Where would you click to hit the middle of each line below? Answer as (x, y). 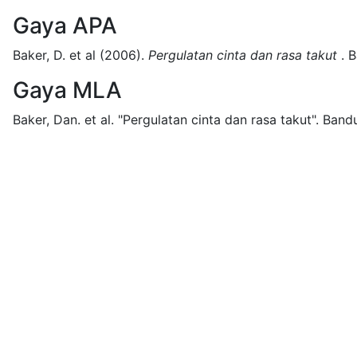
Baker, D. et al (54, 55)
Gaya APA (65, 25)
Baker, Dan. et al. (63, 120)
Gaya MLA (67, 90)
